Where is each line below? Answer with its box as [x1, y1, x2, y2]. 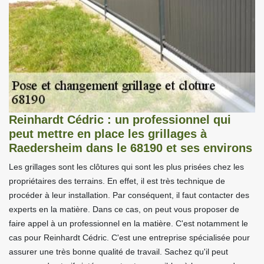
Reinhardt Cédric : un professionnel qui [9, 113, 231, 127]
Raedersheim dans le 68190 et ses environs [9, 141, 252, 155]
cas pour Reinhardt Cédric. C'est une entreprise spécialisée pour [9, 233, 250, 243]
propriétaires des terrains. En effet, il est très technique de [9, 176, 225, 186]
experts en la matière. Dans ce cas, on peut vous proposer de [9, 204, 239, 214]
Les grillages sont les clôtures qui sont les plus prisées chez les [9, 162, 244, 172]
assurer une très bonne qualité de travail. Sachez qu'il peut [9, 247, 228, 257]
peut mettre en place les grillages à [9, 127, 207, 141]
